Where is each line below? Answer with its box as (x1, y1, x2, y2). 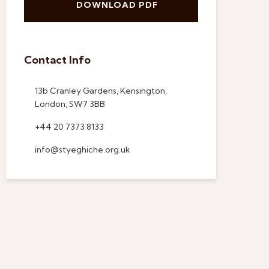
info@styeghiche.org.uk (35, 144, 130, 155)
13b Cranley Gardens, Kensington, (35, 85, 167, 96)
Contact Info (24, 53, 91, 67)
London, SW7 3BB (35, 98, 105, 109)
